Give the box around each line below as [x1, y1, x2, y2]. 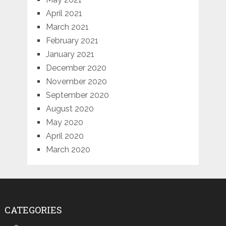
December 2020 [45, 63, 106, 73]
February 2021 [45, 35, 98, 45]
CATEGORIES [4, 203, 62, 216]
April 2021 [45, 8, 82, 18]
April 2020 [45, 131, 84, 141]
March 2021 [45, 22, 89, 32]
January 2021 [45, 49, 94, 59]
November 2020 [45, 76, 107, 86]
